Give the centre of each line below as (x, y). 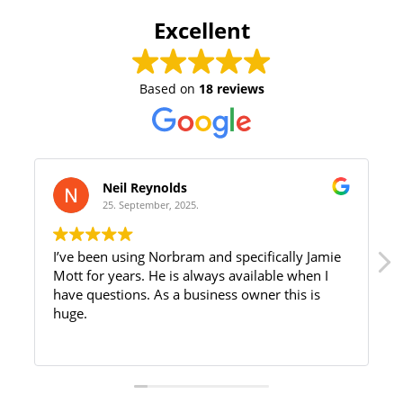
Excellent (201, 31)
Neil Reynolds (145, 188)
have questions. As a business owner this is (103, 295)
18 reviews (231, 89)
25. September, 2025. (151, 205)
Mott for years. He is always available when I (101, 276)
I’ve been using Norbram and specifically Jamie (197, 257)
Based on (169, 89)
